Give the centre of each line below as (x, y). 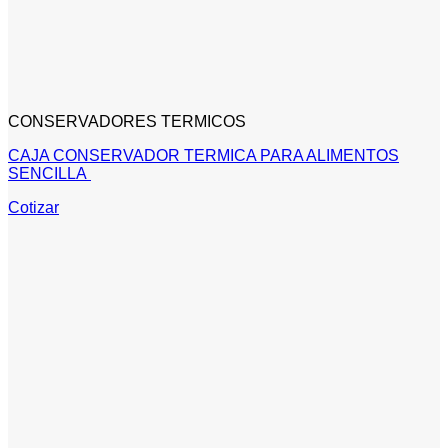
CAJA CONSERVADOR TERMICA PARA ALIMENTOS (203, 155)
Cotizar (33, 207)
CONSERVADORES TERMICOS (127, 121)
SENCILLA (49, 173)
